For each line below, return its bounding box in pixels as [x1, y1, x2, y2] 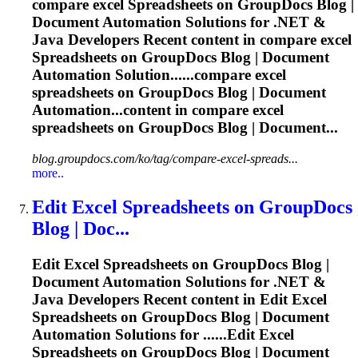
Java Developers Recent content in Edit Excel [32, 290, 327, 308]
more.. [32, 166, 64, 181]
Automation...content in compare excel [32, 101, 284, 119]
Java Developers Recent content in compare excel [32, 31, 352, 49]
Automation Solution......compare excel [32, 66, 286, 84]
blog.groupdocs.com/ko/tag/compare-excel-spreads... [32, 152, 298, 166]
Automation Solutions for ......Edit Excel [32, 325, 294, 343]
